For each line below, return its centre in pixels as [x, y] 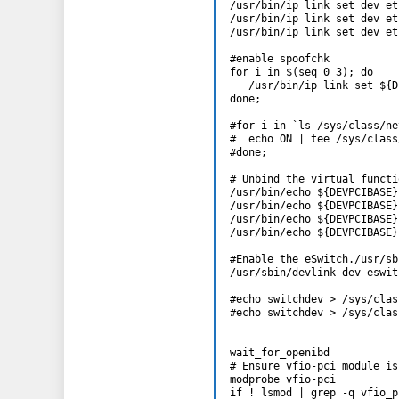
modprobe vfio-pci [283, 380]
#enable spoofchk [280, 59]
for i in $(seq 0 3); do [301, 73]
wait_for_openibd [280, 353]
